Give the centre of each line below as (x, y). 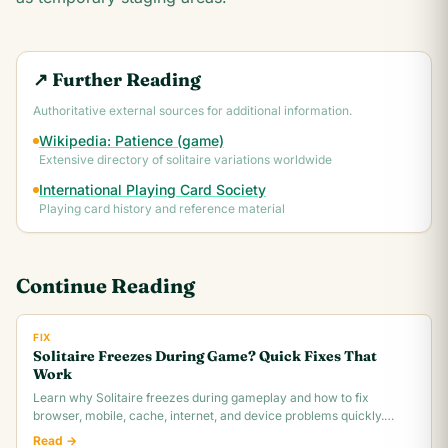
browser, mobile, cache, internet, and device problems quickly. (208, 415)
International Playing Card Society (152, 189)
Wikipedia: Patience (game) (131, 140)
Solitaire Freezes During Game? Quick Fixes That (205, 356)
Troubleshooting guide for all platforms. (143, 433)
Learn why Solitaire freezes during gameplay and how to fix (201, 397)
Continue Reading (105, 285)
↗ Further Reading (117, 79)
